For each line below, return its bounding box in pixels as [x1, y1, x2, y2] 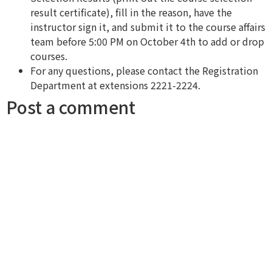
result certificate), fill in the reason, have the [30, 4, 232, 19]
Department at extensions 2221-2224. [30, 77, 200, 92]
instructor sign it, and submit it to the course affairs [30, 19, 265, 34]
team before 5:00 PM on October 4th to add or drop [30, 33, 264, 49]
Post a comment [6, 94, 135, 119]
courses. [30, 48, 67, 63]
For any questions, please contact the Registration [30, 63, 258, 78]
